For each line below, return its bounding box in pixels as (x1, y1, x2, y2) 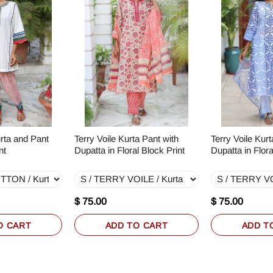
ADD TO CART (105, 220, 168, 230)
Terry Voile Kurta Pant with (74, 133, 179, 144)
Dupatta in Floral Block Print (74, 144, 185, 155)
